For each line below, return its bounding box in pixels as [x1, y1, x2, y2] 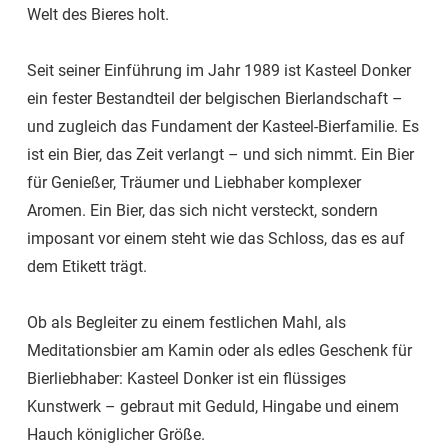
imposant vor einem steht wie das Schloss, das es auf [27, 229, 405, 249]
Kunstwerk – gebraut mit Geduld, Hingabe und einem [27, 397, 399, 417]
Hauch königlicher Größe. [27, 425, 205, 445]
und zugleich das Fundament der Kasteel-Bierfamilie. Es [27, 117, 419, 137]
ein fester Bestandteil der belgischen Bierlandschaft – [27, 89, 403, 109]
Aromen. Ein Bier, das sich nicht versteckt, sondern [27, 201, 378, 221]
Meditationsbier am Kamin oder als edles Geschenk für [27, 341, 412, 361]
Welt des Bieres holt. [27, 5, 169, 25]
